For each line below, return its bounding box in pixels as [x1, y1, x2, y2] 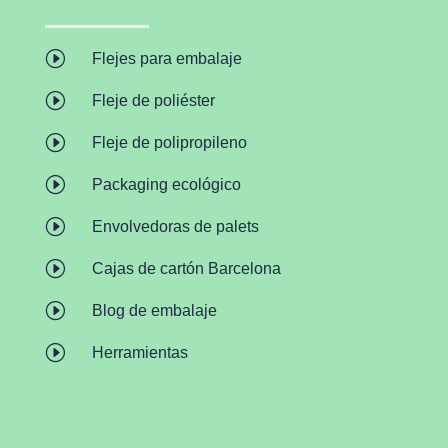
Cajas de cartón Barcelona [91, 260, 281, 278]
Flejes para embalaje [91, 50, 242, 68]
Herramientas [91, 344, 188, 362]
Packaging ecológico [91, 176, 241, 194]
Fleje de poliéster [91, 92, 215, 110]
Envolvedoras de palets [91, 218, 259, 236]
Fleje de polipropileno [91, 134, 247, 152]
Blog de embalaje [91, 302, 217, 320]
